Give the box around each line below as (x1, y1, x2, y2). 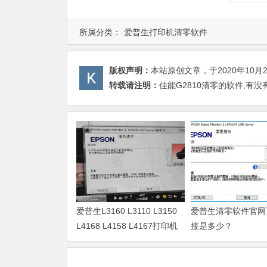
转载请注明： (109, 80, 159, 90)
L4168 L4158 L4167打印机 (76, 221, 178, 231)
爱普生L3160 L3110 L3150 (76, 206, 177, 216)
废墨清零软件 (76, 235, 126, 246)
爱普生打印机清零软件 (124, 27, 207, 37)
